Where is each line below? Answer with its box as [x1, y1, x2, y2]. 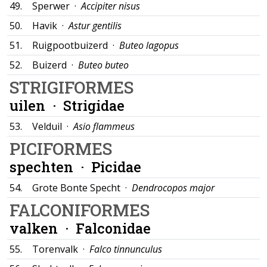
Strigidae [63, 96, 125, 114]
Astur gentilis [69, 19, 122, 32]
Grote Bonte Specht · [32, 181, 132, 194]
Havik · [32, 19, 69, 32]
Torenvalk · [32, 243, 89, 256]
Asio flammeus [73, 120, 135, 133]
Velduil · [32, 120, 73, 133]
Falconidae [76, 219, 151, 237]
